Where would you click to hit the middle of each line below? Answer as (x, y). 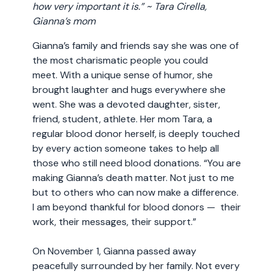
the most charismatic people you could (120, 60)
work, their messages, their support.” (114, 222)
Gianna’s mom (64, 21)
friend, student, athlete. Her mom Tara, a (122, 119)
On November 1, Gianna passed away (114, 251)
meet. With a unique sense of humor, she (122, 75)
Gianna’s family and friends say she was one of (135, 46)
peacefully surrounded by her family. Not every (136, 266)
